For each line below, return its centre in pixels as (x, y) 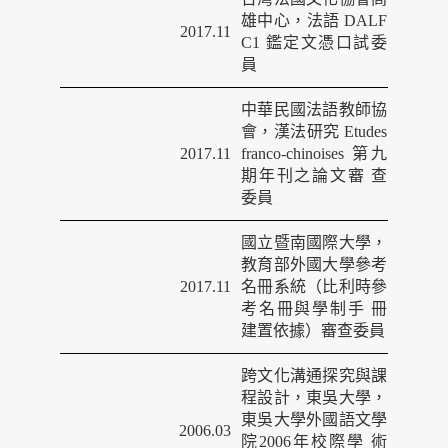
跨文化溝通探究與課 (314, 375)
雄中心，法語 (290, 20)
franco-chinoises (296, 153)
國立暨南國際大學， (314, 242)
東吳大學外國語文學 (314, 419)
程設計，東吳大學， (314, 397)
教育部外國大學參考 (314, 264)
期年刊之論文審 (303, 175)
